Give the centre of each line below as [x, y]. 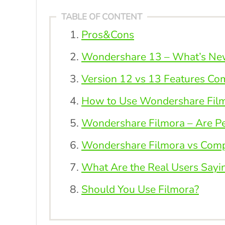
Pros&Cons [108, 35]
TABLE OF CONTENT [102, 17]
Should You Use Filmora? [140, 189]
